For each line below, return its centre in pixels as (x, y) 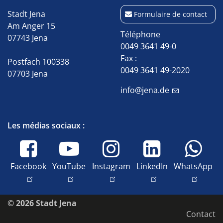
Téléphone (140, 34)
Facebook (29, 166)
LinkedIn (152, 166)
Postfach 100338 (38, 62)
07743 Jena (28, 38)
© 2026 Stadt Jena (42, 203)
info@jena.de (145, 90)
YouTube (69, 166)
